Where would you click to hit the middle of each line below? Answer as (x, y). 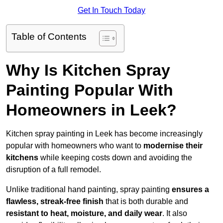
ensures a (190, 190)
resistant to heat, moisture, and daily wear (84, 214)
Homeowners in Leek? (91, 110)
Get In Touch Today (111, 10)
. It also (175, 214)
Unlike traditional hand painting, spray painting (89, 190)
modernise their (173, 146)
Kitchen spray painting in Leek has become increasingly (104, 134)
